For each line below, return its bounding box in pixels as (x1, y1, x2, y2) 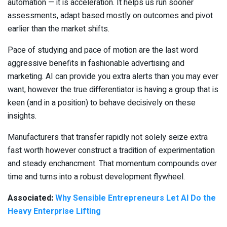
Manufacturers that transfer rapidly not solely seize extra (8, 131, 208, 143)
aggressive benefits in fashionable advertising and (8, 57, 184, 69)
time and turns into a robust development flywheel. (8, 170, 185, 183)
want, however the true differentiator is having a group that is (8, 83, 218, 96)
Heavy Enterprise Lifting (8, 205, 101, 217)
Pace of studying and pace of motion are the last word (8, 44, 198, 56)
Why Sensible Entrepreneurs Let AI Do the (55, 192, 216, 204)
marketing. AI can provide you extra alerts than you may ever (8, 70, 218, 83)
